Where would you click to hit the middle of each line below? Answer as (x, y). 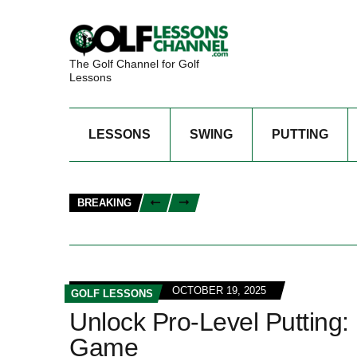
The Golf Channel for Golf (134, 63)
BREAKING (104, 203)
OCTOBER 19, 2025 (219, 290)
